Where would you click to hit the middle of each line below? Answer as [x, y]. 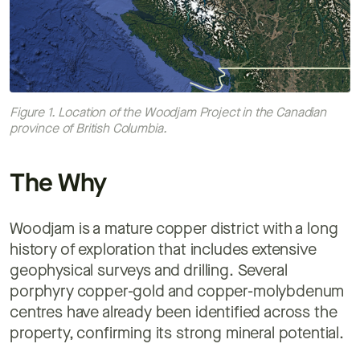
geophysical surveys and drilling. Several [149, 271]
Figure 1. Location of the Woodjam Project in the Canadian [168, 113]
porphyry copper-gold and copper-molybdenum [177, 292]
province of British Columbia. [88, 129]
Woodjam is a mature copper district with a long [174, 229]
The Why [58, 184]
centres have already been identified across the [174, 313]
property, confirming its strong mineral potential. [179, 334]
